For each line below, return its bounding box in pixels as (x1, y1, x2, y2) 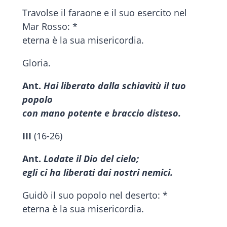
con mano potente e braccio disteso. (22, 107, 181, 120)
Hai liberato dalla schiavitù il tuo (44, 80, 186, 92)
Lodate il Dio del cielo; (44, 153, 139, 165)
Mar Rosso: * (22, 20, 78, 33)
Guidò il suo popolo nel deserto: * (22, 189, 168, 202)
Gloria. (22, 57, 51, 69)
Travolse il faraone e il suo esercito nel (22, 7, 187, 19)
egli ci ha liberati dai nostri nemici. (22, 166, 173, 179)
